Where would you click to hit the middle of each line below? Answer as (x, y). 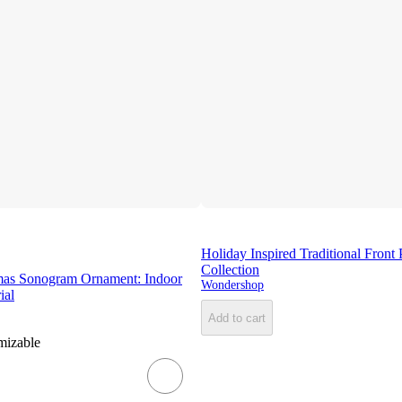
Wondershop (232, 285)
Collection (230, 270)
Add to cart (237, 318)
